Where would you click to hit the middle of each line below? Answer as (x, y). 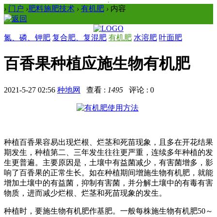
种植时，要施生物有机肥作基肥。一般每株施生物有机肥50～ (108, 211)
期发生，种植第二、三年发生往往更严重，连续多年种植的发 (108, 152)
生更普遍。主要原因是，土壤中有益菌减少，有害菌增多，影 (108, 162)
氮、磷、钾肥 (27, 38)
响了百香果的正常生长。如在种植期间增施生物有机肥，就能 (108, 172)
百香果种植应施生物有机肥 (97, 64)
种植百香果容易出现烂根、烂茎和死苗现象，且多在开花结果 (108, 142)
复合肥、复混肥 (79, 38)
